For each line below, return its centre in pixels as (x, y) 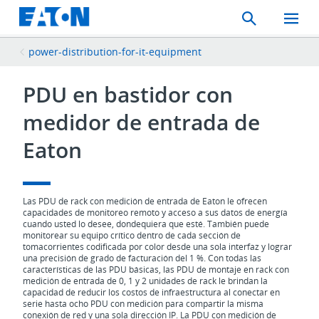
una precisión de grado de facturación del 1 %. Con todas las (142, 258)
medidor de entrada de (142, 122)
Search (260, 18)
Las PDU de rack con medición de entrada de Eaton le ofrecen (145, 201)
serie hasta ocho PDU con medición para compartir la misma (143, 304)
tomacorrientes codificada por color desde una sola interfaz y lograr (158, 247)
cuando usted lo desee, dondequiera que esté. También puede (146, 224)
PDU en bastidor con (128, 94)
